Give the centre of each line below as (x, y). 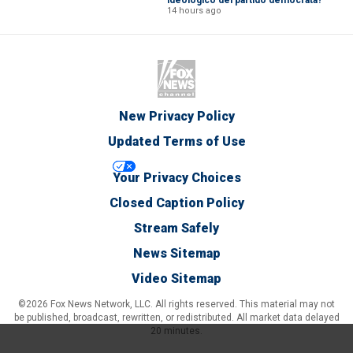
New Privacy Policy (176, 116)
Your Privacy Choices (176, 177)
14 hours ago (194, 10)
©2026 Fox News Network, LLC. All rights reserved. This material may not (176, 304)
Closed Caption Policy (176, 203)
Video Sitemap (176, 278)
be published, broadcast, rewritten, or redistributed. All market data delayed (176, 317)
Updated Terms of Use (176, 141)
